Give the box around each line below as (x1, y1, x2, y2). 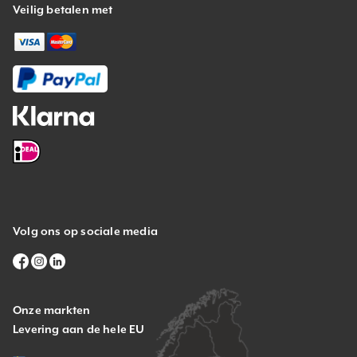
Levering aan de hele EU (13, 322, 145, 335)
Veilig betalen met (13, 2, 113, 16)
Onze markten (13, 303, 91, 316)
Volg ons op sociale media (13, 224, 158, 237)
